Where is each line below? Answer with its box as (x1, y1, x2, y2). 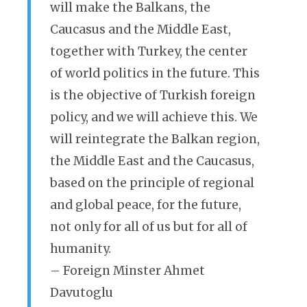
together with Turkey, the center (50, 44, 247, 59)
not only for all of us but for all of (50, 219, 247, 234)
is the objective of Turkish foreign (50, 88, 256, 103)
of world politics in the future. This (50, 66, 260, 81)
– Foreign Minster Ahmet (50, 263, 205, 278)
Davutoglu (50, 285, 113, 300)
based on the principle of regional (50, 175, 254, 191)
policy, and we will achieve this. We (50, 110, 258, 125)
